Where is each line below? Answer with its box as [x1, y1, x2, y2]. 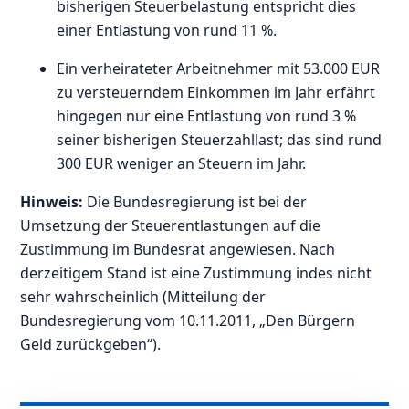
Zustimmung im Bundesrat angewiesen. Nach [20, 239, 336, 260]
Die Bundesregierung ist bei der [87, 192, 308, 213]
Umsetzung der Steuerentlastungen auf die [20, 215, 321, 236]
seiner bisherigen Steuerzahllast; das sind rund [57, 130, 383, 151]
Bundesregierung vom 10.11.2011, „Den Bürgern [20, 310, 356, 331]
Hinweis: [20, 192, 88, 213]
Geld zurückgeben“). [20, 334, 162, 355]
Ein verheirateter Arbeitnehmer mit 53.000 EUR [57, 58, 381, 79]
